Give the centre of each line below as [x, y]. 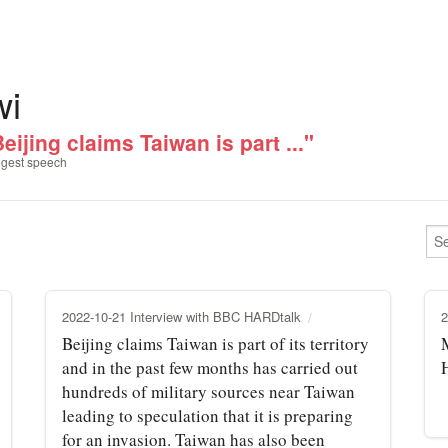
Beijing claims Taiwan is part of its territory [215, 343]
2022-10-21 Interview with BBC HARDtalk [181, 316]
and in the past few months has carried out [210, 367]
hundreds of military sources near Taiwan [208, 391]
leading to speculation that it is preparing [207, 415]
